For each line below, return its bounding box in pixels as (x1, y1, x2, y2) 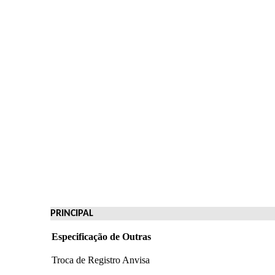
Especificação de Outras (52, 231, 152, 242)
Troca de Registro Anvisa (52, 254, 150, 265)
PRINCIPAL (50, 208, 94, 219)
